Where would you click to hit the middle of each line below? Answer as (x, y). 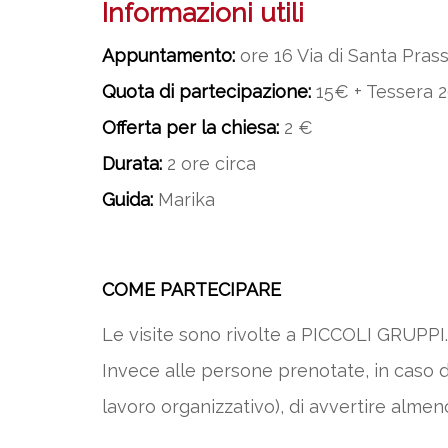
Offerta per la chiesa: (193, 127)
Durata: (132, 163)
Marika (184, 199)
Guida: (127, 199)
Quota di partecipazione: (206, 91)
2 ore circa (209, 163)
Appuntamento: (168, 55)
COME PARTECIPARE (191, 289)
